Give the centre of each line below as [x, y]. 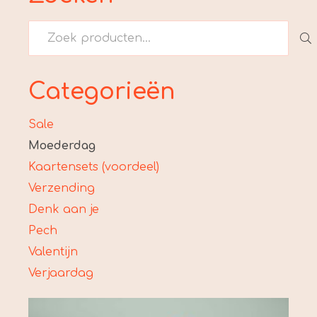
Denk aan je [64, 209]
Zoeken [50, 29]
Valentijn [53, 252]
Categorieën [102, 92]
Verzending [62, 188]
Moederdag [62, 145]
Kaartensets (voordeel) [94, 167]
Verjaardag [61, 273]
